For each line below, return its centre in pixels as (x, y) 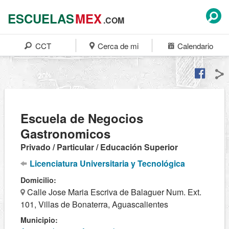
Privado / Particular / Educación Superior (99, 147)
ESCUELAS (41, 18)
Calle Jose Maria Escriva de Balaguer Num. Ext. (113, 192)
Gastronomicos (65, 133)
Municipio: (39, 220)
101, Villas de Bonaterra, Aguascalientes (94, 204)
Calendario (194, 46)
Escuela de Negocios (82, 118)
